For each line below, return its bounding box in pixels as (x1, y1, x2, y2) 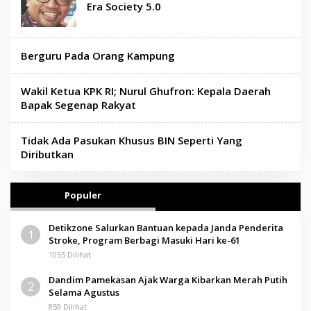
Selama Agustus (49, 285, 119, 299)
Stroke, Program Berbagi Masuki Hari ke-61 (49, 233, 240, 246)
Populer (65, 188, 101, 201)
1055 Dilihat (49, 249, 91, 260)
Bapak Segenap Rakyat (21, 97, 136, 112)
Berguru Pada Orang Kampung (21, 48, 175, 62)
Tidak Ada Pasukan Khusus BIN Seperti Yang (21, 133, 242, 147)
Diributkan (21, 146, 74, 161)
